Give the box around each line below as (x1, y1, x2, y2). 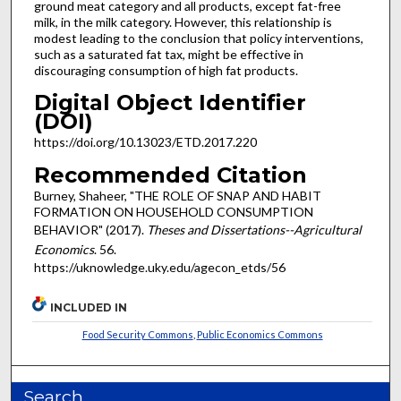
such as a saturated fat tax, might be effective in (33, 46, 303, 62)
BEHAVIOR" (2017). (33, 221, 147, 237)
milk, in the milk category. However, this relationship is (33, 13, 332, 30)
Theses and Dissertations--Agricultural (146, 221, 362, 237)
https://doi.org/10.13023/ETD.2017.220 (33, 134, 257, 150)
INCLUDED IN (50, 300, 128, 314)
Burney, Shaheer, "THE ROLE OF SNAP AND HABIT (33, 187, 321, 203)
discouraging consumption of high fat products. (33, 62, 298, 78)
